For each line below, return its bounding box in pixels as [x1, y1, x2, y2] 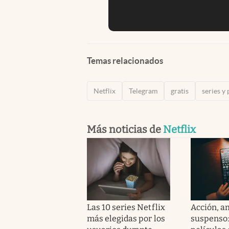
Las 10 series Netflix [87, 202, 165, 212]
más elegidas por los [87, 213, 165, 223]
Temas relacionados [87, 55, 163, 65]
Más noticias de [87, 123, 163, 135]
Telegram [129, 86, 157, 95]
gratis [171, 86, 189, 95]
